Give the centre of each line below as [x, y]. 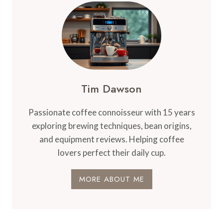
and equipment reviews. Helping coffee [111, 139]
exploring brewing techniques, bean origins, [111, 125]
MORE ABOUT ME [111, 179]
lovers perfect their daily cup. [111, 152]
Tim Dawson [111, 88]
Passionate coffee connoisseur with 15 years [111, 112]
